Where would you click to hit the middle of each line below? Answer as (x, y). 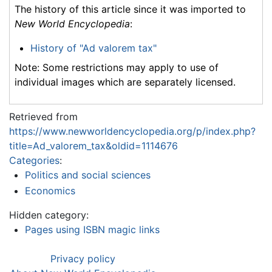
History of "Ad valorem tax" (93, 48)
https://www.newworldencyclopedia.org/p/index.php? (132, 131)
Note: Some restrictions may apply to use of (117, 68)
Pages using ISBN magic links (92, 229)
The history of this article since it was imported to (130, 9)
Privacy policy (83, 258)
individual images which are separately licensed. (125, 82)
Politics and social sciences (87, 175)
